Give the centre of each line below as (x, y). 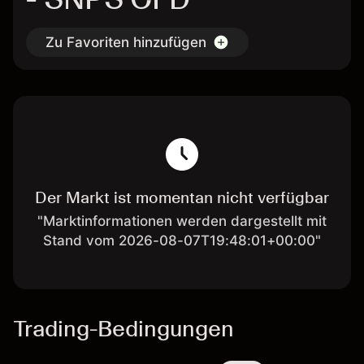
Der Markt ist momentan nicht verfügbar (182, 197)
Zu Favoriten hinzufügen (126, 42)
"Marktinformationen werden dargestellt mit (182, 221)
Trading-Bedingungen (123, 328)
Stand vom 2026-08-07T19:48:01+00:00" (182, 240)
